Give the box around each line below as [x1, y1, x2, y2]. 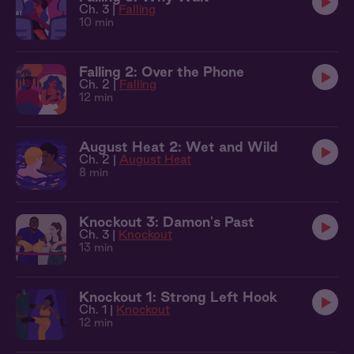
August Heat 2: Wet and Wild [79, 139, 278, 154]
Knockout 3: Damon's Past [79, 214, 254, 229]
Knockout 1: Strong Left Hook [79, 289, 277, 304]
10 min [79, 16, 114, 28]
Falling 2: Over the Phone [79, 64, 244, 79]
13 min [79, 241, 113, 254]
